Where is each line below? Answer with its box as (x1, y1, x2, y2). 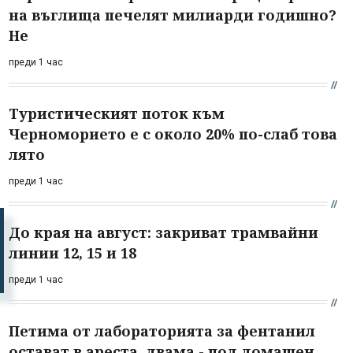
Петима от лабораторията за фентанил (9, 321, 315, 340)
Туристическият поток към (9, 103, 225, 123)
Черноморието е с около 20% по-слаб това (9, 124, 337, 143)
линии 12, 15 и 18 (9, 243, 136, 262)
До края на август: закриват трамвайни (9, 222, 318, 242)
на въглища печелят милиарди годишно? (9, 5, 336, 24)
